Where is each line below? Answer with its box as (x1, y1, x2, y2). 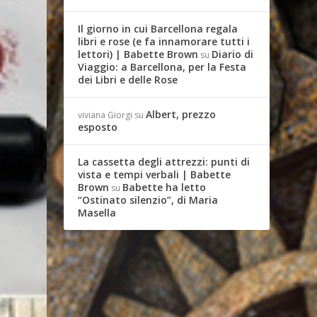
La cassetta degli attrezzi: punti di (78, 155, 250, 168)
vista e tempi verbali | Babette (78, 168, 231, 181)
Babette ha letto (122, 180, 207, 194)
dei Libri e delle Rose (78, 73, 178, 86)
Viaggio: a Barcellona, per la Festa (78, 60, 247, 74)
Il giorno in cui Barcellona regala (78, 22, 238, 35)
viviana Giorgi (78, 109, 133, 121)
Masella (78, 206, 117, 219)
